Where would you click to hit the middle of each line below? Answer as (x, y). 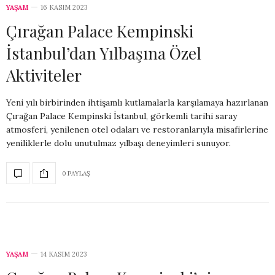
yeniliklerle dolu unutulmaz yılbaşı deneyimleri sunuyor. (118, 143)
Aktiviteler (44, 76)
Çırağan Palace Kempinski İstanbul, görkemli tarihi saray (122, 116)
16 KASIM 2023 (64, 8)
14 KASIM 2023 (64, 254)
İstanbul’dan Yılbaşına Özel (104, 53)
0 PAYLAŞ (76, 173)
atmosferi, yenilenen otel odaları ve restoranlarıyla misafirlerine (137, 130)
